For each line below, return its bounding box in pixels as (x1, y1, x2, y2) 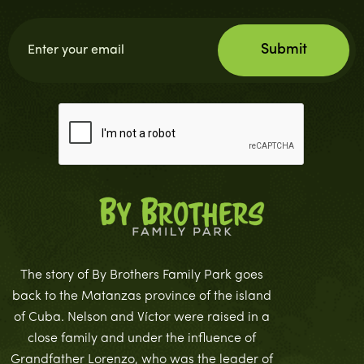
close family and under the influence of (27, 332, 256, 345)
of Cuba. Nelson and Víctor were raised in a (13, 311, 270, 324)
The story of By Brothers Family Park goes (19, 269, 263, 282)
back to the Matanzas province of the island (11, 290, 271, 303)
